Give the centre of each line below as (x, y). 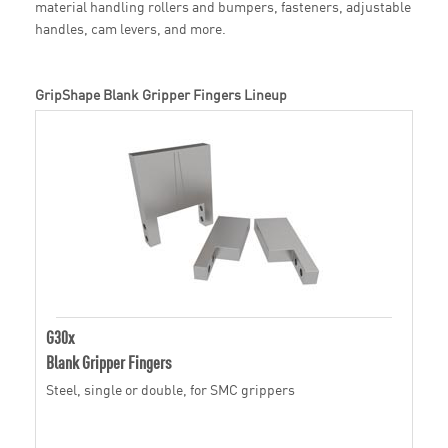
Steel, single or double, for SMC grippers (170, 389)
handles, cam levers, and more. (130, 28)
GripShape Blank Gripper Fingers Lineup (161, 94)
